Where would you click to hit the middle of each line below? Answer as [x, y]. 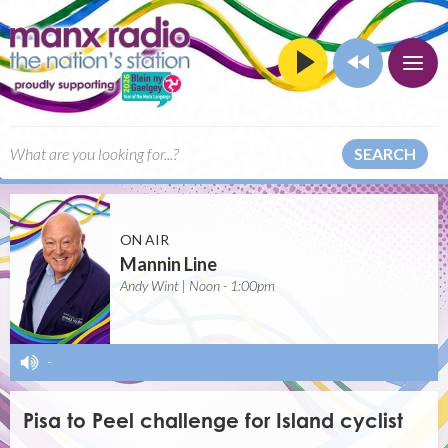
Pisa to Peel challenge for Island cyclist [213, 421]
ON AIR [144, 239]
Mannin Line [168, 264]
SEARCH [385, 153]
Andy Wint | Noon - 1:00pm [197, 285]
